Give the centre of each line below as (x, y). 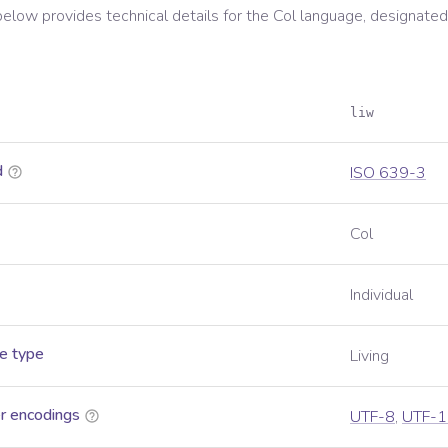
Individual (381, 295)
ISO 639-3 (388, 173)
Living (369, 356)
